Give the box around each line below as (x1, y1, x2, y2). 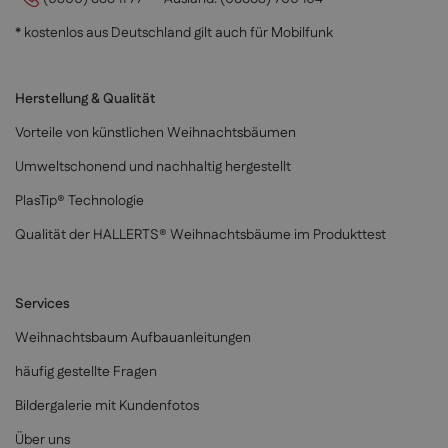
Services (15, 294, 70, 315)
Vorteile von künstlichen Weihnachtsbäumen (15, 123, 296, 144)
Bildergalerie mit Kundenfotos (15, 396, 199, 417)
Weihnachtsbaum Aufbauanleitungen (15, 328, 251, 349)
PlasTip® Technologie (15, 191, 144, 212)
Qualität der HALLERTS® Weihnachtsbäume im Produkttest (15, 225, 386, 246)
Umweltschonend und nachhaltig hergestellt (15, 157, 291, 178)
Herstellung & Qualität (15, 89, 156, 110)
